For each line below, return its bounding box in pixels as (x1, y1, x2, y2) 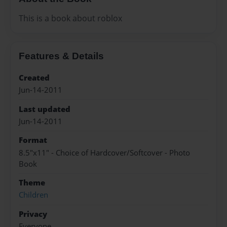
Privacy (19, 208, 47, 219)
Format (19, 135, 47, 146)
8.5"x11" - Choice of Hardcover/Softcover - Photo (19, 147, 190, 158)
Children (19, 190, 48, 201)
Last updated (19, 103, 70, 115)
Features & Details (19, 50, 104, 61)
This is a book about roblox (19, 12, 122, 24)
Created (19, 72, 50, 83)
